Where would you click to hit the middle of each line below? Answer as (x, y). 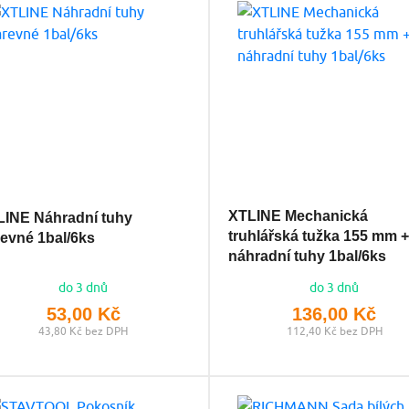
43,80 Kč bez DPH (84, 330)
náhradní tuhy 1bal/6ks (307, 256)
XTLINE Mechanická (298, 215)
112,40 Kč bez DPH (334, 330)
